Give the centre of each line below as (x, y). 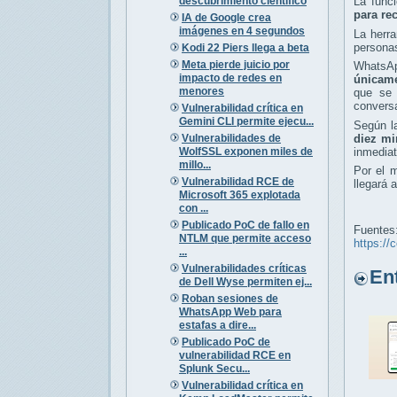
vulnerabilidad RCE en (234, 355)
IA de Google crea (226, 17)
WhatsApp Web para (230, 311)
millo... (195, 164)
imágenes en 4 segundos (241, 31)
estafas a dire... (217, 325)
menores (201, 91)
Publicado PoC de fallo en (245, 225)
